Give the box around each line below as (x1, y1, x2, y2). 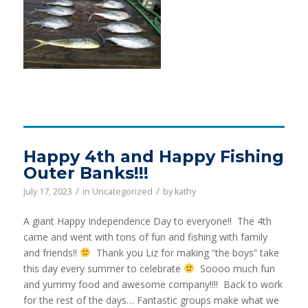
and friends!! (23, 245, 80, 259)
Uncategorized (91, 185, 153, 197)
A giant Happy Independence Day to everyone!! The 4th (23, 214, 272, 228)
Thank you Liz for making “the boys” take (90, 245, 279, 259)
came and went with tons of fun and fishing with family (23, 230, 267, 243)
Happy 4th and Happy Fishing (23, 146, 284, 166)
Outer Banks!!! (23, 162, 148, 183)
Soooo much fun (194, 261, 275, 275)
